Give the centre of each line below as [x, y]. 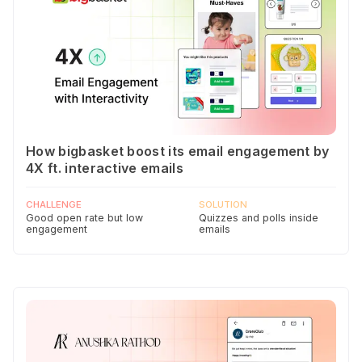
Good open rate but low [84, 218]
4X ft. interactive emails [105, 168]
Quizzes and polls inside [259, 218]
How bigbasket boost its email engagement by [178, 152]
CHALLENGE [54, 205]
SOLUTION [223, 205]
